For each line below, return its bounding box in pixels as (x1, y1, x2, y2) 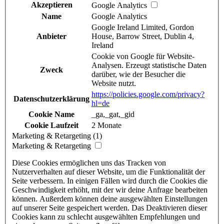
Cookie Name (28, 110, 74, 119)
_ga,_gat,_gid (91, 110, 134, 119)
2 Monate (91, 121, 121, 130)
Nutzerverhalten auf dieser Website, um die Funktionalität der (12, 167, 205, 176)
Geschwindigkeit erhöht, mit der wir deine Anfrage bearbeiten (12, 185, 207, 194)
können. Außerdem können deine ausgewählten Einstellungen (12, 194, 207, 203)
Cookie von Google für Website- (91, 52, 194, 61)
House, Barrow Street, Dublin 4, (91, 32, 194, 41)
